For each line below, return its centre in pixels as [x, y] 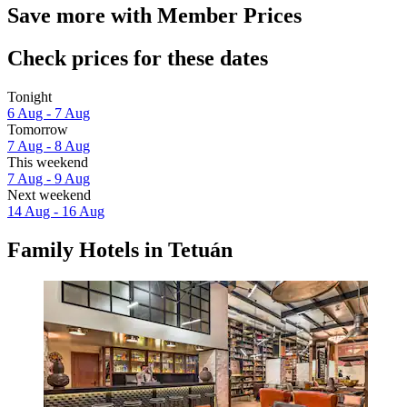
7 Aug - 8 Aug [49, 145]
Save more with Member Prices [154, 15]
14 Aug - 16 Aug [56, 211]
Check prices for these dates [138, 58]
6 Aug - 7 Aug [49, 113]
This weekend [48, 162]
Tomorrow [38, 129]
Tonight [30, 96]
